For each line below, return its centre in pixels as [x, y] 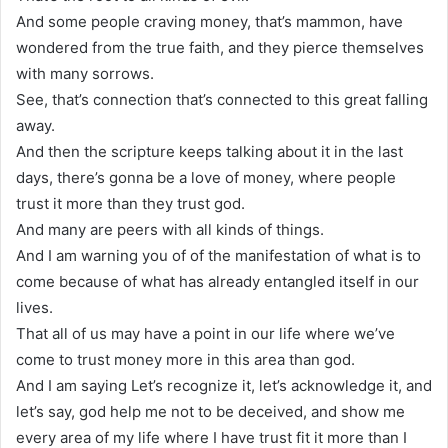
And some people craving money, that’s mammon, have [209, 21]
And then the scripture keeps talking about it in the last [209, 151]
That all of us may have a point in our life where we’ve [205, 333]
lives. [34, 307]
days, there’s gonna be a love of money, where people [206, 177]
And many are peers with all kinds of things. [170, 229]
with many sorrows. [85, 73]
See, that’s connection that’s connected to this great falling [222, 99]
